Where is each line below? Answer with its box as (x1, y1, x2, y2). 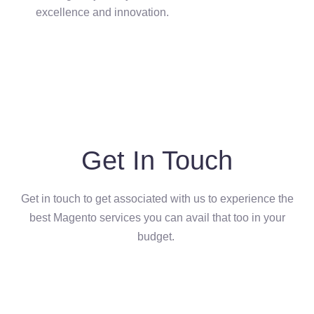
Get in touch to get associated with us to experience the (20, 193, 294, 205)
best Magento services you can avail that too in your (29, 212, 285, 224)
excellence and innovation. (36, 6, 172, 19)
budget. (137, 231, 177, 243)
